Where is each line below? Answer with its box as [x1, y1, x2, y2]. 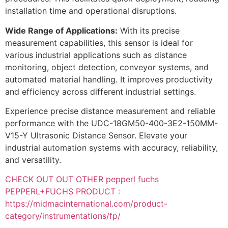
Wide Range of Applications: [5, 25, 118, 36]
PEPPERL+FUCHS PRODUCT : [5, 186, 120, 197]
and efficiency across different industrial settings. [5, 86, 196, 97]
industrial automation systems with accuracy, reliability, [5, 142, 218, 153]
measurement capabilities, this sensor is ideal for [5, 37, 193, 48]
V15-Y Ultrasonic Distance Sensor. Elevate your [5, 130, 187, 140]
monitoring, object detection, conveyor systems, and [5, 62, 209, 72]
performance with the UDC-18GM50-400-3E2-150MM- [5, 118, 218, 128]
